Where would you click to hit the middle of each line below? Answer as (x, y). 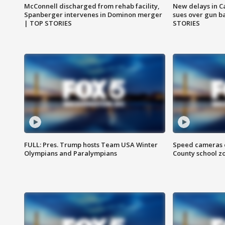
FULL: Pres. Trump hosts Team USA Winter (91, 145)
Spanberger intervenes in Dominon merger (93, 15)
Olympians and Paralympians (71, 153)
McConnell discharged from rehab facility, (92, 6)
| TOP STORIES (48, 23)
